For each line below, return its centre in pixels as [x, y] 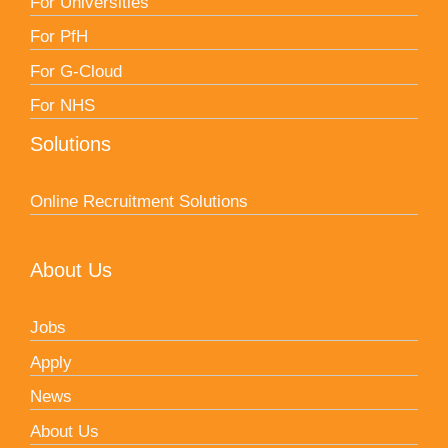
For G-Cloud [76, 71]
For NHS [62, 106]
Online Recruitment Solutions [139, 202]
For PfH [59, 37]
